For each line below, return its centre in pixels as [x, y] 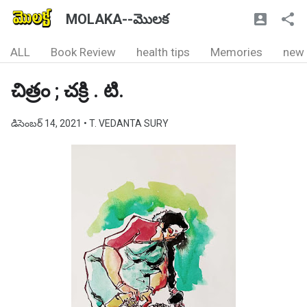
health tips [163, 52]
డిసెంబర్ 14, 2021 [47, 123]
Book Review [83, 52]
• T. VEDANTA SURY [126, 123]
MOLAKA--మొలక [117, 19]
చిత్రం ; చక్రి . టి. [67, 91]
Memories [236, 52]
